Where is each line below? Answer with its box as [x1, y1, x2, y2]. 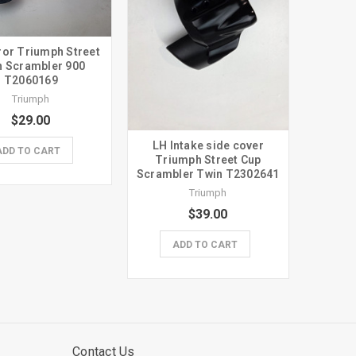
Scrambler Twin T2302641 [136, 167, 280, 180]
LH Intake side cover [152, 138, 264, 152]
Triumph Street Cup [155, 153, 261, 166]
